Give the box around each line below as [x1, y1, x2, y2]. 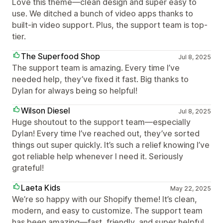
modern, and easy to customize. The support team [12, 206, 203, 216]
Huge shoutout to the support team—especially [12, 117, 191, 127]
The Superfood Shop [21, 51, 100, 61]
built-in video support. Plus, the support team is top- [12, 20, 208, 30]
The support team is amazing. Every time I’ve [12, 63, 180, 73]
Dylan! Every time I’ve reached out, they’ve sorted [12, 128, 200, 138]
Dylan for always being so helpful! [12, 86, 137, 96]
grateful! [12, 163, 44, 173]
